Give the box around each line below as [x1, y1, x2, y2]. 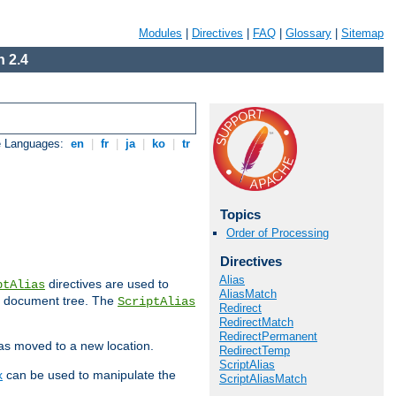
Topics [219, 207, 261, 222]
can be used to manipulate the [3, 368, 176, 383]
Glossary [286, 27, 331, 40]
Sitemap [341, 27, 384, 40]
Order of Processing [226, 226, 329, 240]
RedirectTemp [219, 343, 290, 357]
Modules [139, 27, 182, 40]
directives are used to [45, 277, 169, 292]
